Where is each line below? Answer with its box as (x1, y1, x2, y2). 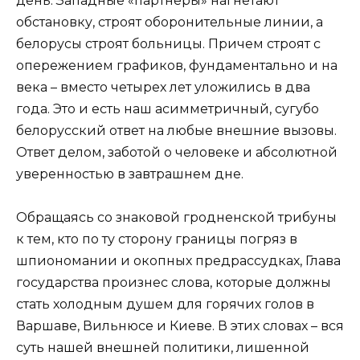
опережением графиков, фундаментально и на (16, 57, 337, 73)
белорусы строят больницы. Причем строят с (16, 35, 321, 51)
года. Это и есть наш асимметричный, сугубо (16, 100, 319, 117)
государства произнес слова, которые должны (16, 274, 331, 290)
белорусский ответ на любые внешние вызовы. (16, 122, 337, 138)
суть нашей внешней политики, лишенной (16, 339, 309, 355)
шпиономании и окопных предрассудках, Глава (16, 252, 341, 268)
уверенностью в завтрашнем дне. (16, 166, 243, 182)
